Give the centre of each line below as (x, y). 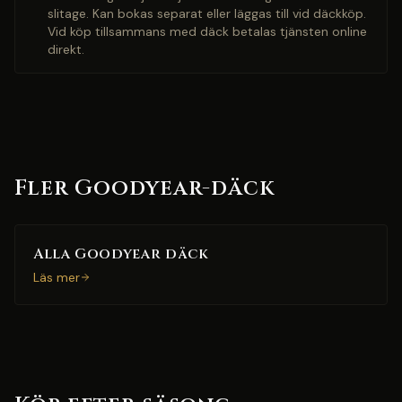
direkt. (66, 49)
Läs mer (57, 277)
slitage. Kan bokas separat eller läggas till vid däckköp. (207, 13)
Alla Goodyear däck (121, 254)
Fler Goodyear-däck (145, 188)
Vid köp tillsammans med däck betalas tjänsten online (207, 31)
